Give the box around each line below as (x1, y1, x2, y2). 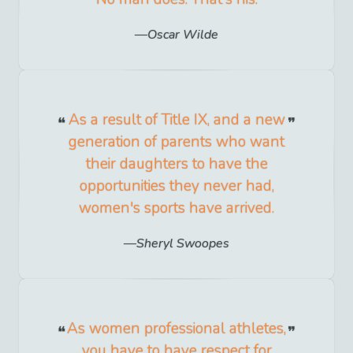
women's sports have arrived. (79, 197, 274, 218)
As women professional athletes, (67, 318, 286, 339)
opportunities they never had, (79, 175, 274, 196)
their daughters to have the (85, 153, 268, 174)
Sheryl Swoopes (136, 234, 229, 252)
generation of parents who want (69, 131, 284, 152)
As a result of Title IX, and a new (68, 109, 285, 130)
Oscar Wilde (147, 25, 218, 43)
